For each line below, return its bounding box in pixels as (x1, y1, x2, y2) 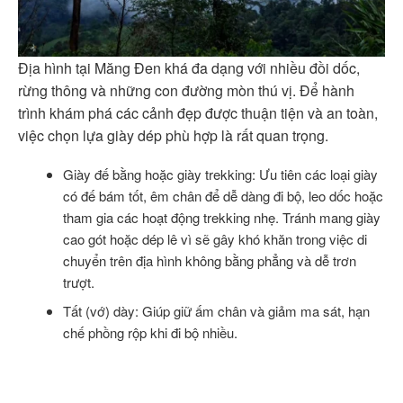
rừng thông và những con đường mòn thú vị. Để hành (18, 79, 354, 101)
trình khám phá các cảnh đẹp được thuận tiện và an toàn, (18, 102, 378, 123)
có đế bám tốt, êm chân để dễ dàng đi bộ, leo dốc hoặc (62, 186, 383, 206)
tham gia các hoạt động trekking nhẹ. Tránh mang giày (62, 208, 381, 228)
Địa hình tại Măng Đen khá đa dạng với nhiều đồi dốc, (18, 57, 360, 78)
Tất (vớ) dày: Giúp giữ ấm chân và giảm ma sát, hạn (62, 300, 370, 320)
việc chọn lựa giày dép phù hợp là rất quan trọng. (18, 124, 328, 146)
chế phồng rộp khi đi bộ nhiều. (62, 322, 237, 342)
